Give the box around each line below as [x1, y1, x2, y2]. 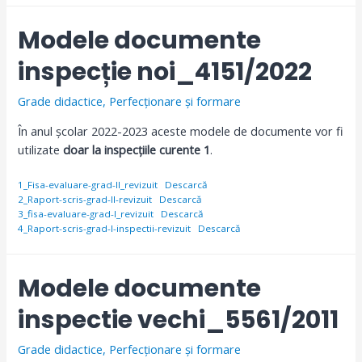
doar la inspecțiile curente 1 [63, 141, 211, 158]
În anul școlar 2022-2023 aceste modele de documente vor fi [18, 122, 344, 139]
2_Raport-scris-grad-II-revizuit [18, 193, 153, 206]
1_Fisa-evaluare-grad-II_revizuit [18, 179, 158, 192]
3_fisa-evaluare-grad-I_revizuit [18, 208, 154, 221]
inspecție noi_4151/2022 [18, 55, 313, 90]
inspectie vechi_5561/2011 [18, 303, 339, 338]
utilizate [18, 141, 64, 158]
